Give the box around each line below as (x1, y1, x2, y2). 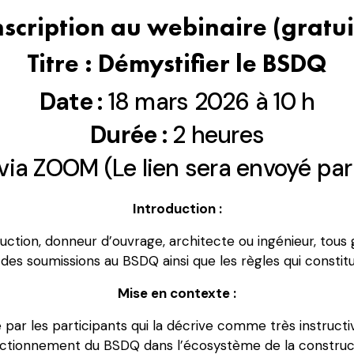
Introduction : (132, 200, 222, 218)
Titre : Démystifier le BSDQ (27, 47, 327, 81)
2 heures (166, 119, 264, 151)
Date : (39, 86, 103, 118)
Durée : (90, 119, 167, 151)
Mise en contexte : (118, 284, 236, 303)
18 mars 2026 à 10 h (102, 86, 315, 118)
